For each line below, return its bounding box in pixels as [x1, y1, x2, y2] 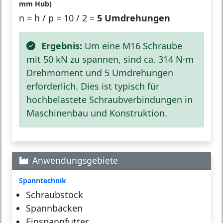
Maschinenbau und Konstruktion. [26, 107, 167, 119]
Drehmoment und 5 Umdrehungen [26, 66, 173, 79]
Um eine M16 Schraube [82, 39, 182, 52]
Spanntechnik [19, 175, 66, 185]
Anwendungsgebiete [32, 154, 118, 166]
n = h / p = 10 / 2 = [19, 11, 97, 24]
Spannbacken [26, 202, 83, 214]
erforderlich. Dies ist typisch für [26, 80, 159, 92]
